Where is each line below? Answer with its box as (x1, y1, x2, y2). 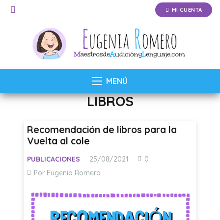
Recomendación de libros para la (27, 124, 177, 136)
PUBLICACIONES (27, 155, 81, 164)
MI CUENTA (171, 6, 202, 13)
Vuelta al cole (27, 135, 90, 147)
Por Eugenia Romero (33, 168, 101, 178)
